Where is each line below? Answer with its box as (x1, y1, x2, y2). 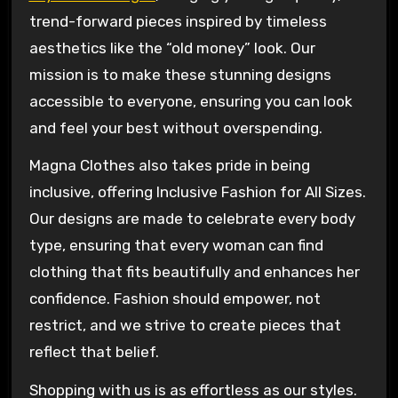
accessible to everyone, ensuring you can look (28, 92, 353, 110)
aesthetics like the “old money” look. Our (28, 38, 315, 57)
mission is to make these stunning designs (28, 65, 331, 84)
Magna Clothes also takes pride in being (28, 156, 310, 175)
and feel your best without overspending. (28, 118, 322, 137)
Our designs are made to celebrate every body (28, 210, 355, 228)
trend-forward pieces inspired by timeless (28, 12, 327, 30)
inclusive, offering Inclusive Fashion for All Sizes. (28, 183, 366, 202)
